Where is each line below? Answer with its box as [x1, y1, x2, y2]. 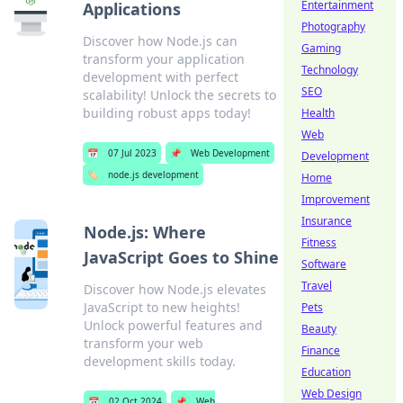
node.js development [107, 168, 199, 181]
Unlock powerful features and [84, 317, 264, 334]
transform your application [82, 50, 245, 67]
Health [301, 105, 335, 121]
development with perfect [82, 68, 238, 85]
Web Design [301, 386, 362, 401]
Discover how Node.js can [82, 32, 237, 49]
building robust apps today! [82, 104, 251, 121]
